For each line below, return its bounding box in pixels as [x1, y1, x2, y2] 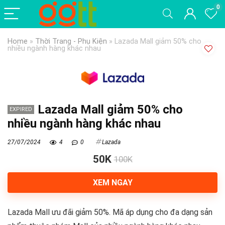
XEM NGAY [92, 177, 133, 187]
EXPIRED [10, 105, 32, 113]
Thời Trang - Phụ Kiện [35, 37, 107, 46]
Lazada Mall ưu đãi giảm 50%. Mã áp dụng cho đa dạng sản [8, 207, 212, 217]
